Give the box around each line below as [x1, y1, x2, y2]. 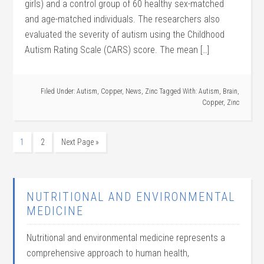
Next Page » [61, 137, 100, 147]
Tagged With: [159, 87, 199, 95]
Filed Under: [40, 87, 77, 95]
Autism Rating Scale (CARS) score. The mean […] [25, 44, 210, 55]
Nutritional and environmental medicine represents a [27, 232, 226, 243]
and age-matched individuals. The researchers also [25, 14, 220, 25]
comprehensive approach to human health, [27, 247, 190, 259]
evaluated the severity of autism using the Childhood [25, 29, 225, 40]
